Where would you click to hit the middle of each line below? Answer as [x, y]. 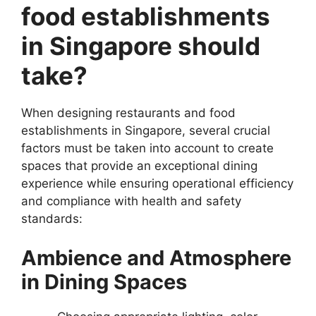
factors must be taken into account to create [147, 148]
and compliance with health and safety [131, 201]
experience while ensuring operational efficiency [157, 183]
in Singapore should [141, 46]
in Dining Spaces [104, 281]
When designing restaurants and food [128, 113]
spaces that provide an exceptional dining [139, 166]
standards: [52, 219]
